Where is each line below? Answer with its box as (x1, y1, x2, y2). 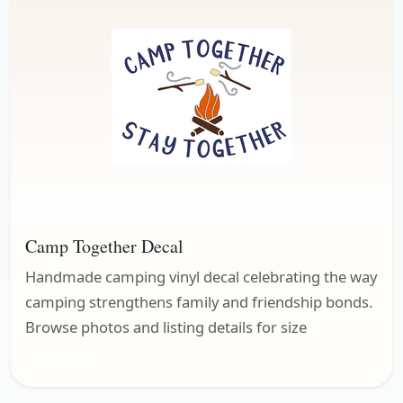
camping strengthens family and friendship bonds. (25, 291, 372, 312)
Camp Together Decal (25, 233, 184, 258)
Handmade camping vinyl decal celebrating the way (25, 265, 377, 287)
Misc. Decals (31, 354, 97, 371)
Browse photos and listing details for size (25, 316, 307, 337)
